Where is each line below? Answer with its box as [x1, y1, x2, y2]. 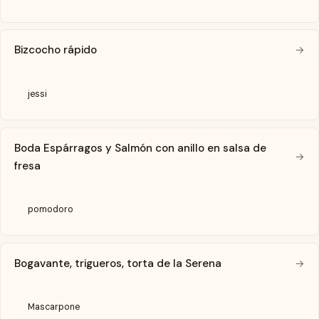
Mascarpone [28, 301, 80, 313]
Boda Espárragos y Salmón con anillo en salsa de [14, 140, 267, 155]
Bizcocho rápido [14, 43, 98, 58]
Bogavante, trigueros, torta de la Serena [14, 256, 222, 271]
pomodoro [28, 204, 74, 216]
